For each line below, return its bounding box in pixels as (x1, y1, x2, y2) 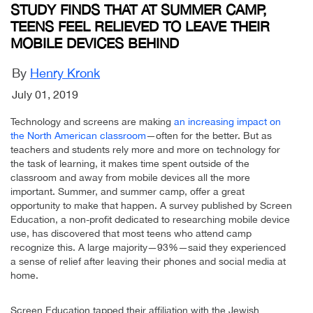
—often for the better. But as (146, 129, 272, 141)
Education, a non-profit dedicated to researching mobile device (10, 213, 290, 225)
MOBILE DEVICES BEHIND (10, 34, 179, 51)
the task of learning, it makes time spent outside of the (10, 157, 249, 169)
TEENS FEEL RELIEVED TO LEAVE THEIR (10, 17, 270, 34)
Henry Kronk (30, 65, 100, 80)
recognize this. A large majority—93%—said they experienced (10, 241, 286, 253)
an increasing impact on (174, 115, 281, 127)
